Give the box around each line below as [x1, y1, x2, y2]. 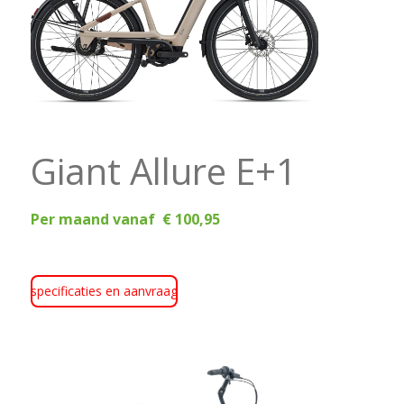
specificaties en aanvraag [30, 281, 178, 299]
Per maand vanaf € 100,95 [30, 208, 220, 229]
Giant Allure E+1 [30, 145, 315, 196]
